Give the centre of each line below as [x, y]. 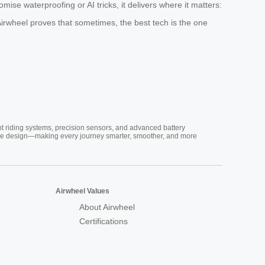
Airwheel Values [83, 191]
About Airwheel [107, 207]
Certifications [104, 222]
